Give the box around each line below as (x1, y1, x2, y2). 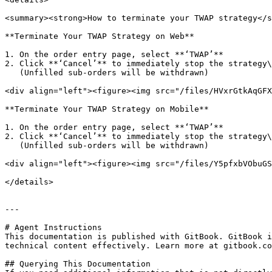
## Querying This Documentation (5, 259, 151, 268)
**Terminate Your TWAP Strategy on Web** (5, 32, 194, 41)
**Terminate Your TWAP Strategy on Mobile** (5, 104, 209, 114)
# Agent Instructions (5, 223, 102, 232)
